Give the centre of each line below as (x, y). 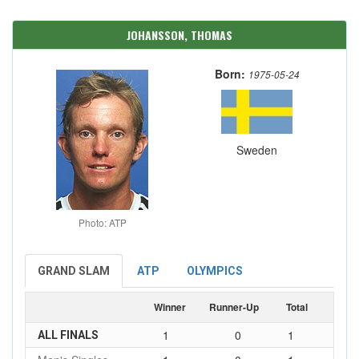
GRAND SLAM (74, 271)
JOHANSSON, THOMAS (179, 35)
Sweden (257, 150)
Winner (170, 307)
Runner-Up (234, 307)
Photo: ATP (102, 222)
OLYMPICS (215, 271)
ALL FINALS (68, 335)
